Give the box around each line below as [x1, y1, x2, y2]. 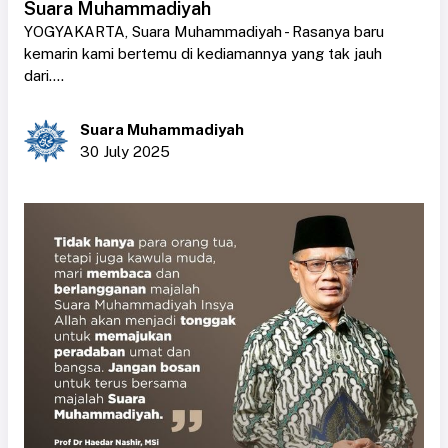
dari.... [24, 66, 64, 84]
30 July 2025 [80, 142, 170, 160]
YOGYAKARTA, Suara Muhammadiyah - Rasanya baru [24, 22, 384, 40]
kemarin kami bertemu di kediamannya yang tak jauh [24, 44, 382, 62]
